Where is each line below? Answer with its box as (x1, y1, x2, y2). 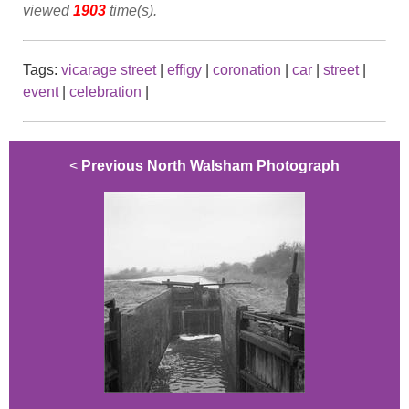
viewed (23, 3, 73, 19)
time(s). (106, 3, 157, 19)
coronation (213, 62, 281, 79)
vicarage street (61, 62, 156, 79)
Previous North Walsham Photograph (81, 158, 340, 174)
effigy (167, 62, 202, 79)
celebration (69, 84, 142, 100)
